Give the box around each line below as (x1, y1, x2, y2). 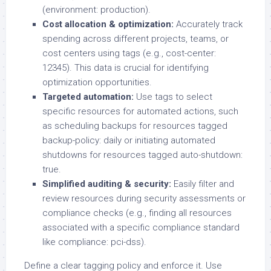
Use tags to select (134, 91, 212, 102)
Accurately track (174, 18, 243, 30)
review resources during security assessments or (42, 192, 246, 204)
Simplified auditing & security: (42, 178, 171, 189)
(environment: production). (42, 4, 151, 15)
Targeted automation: (42, 91, 134, 102)
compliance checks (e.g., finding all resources (42, 207, 232, 218)
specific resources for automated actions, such (42, 105, 238, 117)
